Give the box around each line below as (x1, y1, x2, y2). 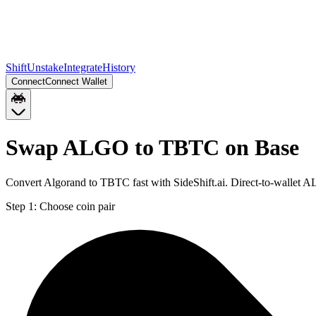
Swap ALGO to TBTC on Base (6, 135, 299, 161)
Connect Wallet (45, 76, 107, 87)
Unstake (27, 61, 63, 73)
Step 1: (6, 200, 37, 212)
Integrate (63, 61, 102, 73)
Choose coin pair (39, 200, 115, 212)
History (102, 61, 135, 73)
